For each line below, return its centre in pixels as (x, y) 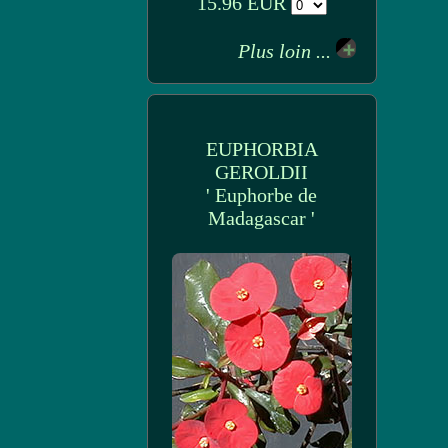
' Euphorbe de (261, 195)
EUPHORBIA (261, 149)
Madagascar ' (261, 218)
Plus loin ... (286, 51)
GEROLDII (261, 172)
